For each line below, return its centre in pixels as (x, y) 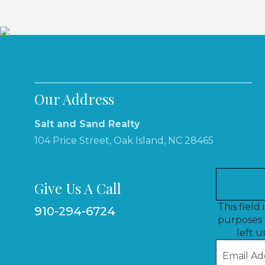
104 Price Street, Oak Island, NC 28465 (124, 140)
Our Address (74, 99)
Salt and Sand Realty (87, 124)
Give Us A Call (78, 188)
